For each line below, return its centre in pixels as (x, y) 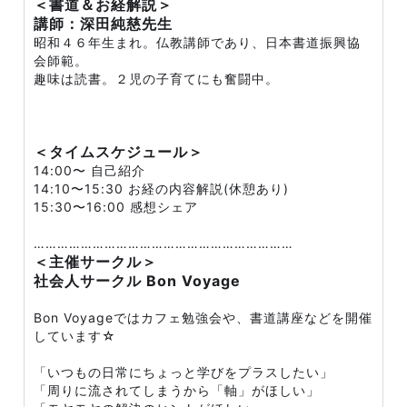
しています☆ (75, 336)
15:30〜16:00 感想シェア (116, 207)
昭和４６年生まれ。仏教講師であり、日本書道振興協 (197, 42)
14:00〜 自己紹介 (89, 170)
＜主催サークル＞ (95, 262)
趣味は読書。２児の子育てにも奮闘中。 (156, 79)
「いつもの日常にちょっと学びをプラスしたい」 (184, 372)
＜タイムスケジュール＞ (119, 152)
